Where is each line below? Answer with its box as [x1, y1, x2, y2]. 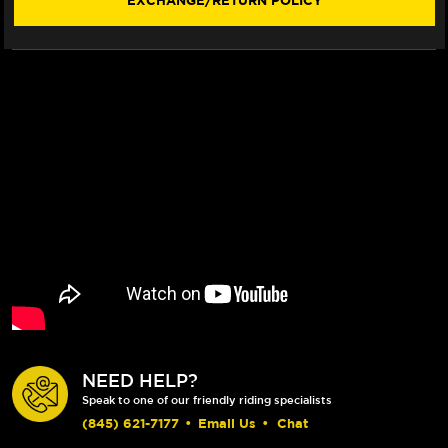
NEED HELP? [82, 369, 198, 390]
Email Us [198, 414, 256, 431]
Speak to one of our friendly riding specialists [82, 392, 332, 406]
